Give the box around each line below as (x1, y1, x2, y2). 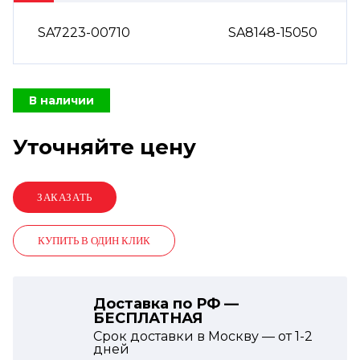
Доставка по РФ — (93, 295, 239, 313)
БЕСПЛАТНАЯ (93, 309, 202, 327)
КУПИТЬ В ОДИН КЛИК (38, 235, 150, 247)
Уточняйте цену (13, 134, 196, 160)
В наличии (29, 93, 94, 108)
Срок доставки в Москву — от (93, 329, 295, 344)
